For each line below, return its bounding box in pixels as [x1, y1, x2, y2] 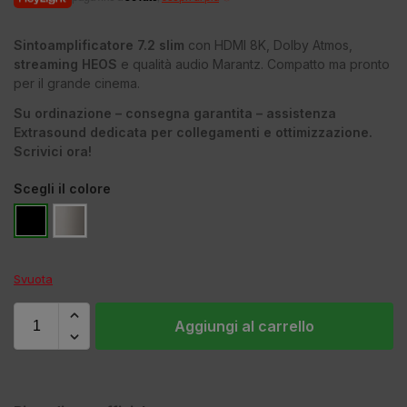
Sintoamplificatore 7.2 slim [14, 37, 184, 53]
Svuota [14, 272, 53, 286]
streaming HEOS [14, 56, 117, 72]
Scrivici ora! [14, 144, 92, 159]
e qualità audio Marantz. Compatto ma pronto [117, 56, 390, 72]
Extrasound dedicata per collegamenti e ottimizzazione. [14, 124, 372, 140]
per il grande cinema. [14, 75, 140, 91]
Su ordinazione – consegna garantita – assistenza [14, 105, 336, 121]
